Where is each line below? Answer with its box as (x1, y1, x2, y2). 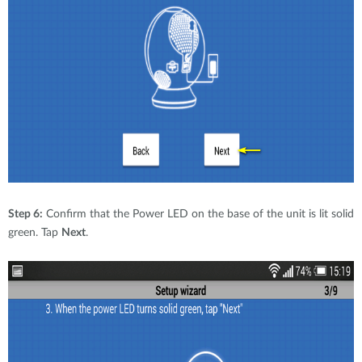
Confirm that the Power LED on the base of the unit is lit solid (43, 208, 354, 220)
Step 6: (8, 208, 43, 220)
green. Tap (8, 227, 61, 238)
